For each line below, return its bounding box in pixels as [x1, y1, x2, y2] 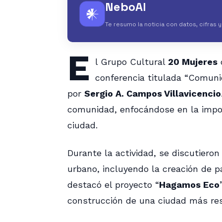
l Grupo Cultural [95, 56, 168, 67]
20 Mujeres [167, 56, 218, 67]
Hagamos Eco [159, 179, 220, 190]
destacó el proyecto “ [67, 179, 159, 190]
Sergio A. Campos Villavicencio [84, 88, 221, 99]
